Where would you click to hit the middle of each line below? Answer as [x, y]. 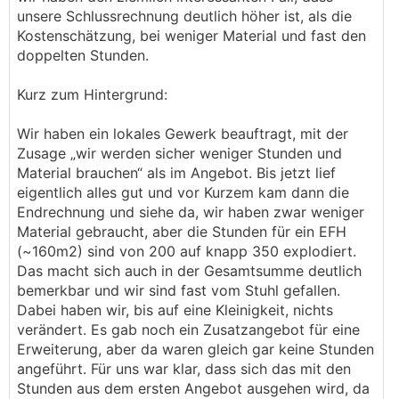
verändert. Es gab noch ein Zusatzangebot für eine [188, 330]
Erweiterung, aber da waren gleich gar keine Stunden [195, 349]
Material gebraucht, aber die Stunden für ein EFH [182, 232]
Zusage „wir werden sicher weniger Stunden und [179, 153]
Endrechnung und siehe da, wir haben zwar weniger [191, 212]
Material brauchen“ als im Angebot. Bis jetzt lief [176, 173]
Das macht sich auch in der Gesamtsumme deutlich [189, 271]
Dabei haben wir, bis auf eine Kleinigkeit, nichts [175, 310]
